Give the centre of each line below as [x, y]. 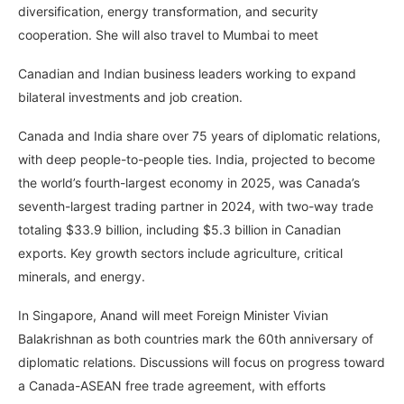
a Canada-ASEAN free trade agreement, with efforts [172, 386]
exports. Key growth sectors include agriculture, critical [180, 253]
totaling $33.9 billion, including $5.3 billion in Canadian [179, 230]
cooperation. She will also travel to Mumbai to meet [170, 35]
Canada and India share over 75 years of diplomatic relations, [199, 136]
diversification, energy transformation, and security [168, 12]
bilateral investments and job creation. [130, 97]
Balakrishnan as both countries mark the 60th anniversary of [196, 339]
